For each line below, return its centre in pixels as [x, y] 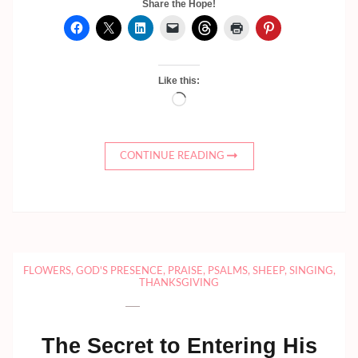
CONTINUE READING [172, 156]
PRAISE [185, 271]
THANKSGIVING [179, 283]
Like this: [179, 80]
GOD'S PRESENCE [119, 271]
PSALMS [227, 271]
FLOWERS [47, 271]
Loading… [212, 101]
